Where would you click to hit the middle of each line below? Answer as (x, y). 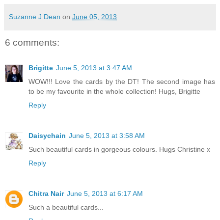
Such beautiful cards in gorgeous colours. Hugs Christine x (119, 150)
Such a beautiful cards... (66, 207)
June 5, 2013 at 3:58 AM (107, 136)
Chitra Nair (46, 194)
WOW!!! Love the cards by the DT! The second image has (122, 82)
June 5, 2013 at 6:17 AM (105, 194)
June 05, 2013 (95, 16)
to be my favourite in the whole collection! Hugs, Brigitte (114, 92)
